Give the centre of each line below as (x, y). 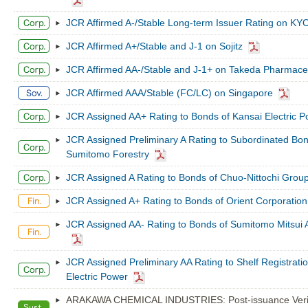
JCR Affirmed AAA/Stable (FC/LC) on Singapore (169, 93)
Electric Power (97, 276)
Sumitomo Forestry (108, 154)
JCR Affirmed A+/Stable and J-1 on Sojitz (154, 46)
